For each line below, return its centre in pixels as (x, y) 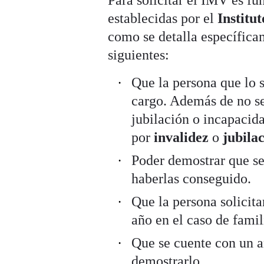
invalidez (183, 137)
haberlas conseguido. (192, 178)
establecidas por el (163, 18)
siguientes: (139, 55)
